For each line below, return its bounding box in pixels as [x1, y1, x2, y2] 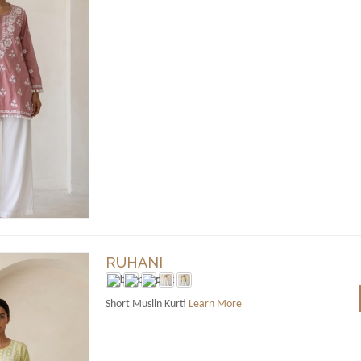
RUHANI [105, 253, 163, 271]
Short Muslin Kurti [105, 297, 189, 310]
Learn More [188, 297, 242, 310]
